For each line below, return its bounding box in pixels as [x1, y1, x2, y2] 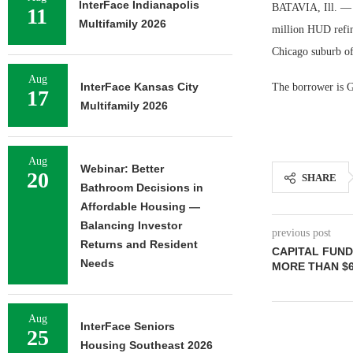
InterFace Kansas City [80, 80, 199, 93]
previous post [271, 227, 331, 239]
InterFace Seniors [80, 320, 175, 333]
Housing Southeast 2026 [80, 339, 213, 351]
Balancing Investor [80, 219, 182, 232]
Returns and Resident [80, 238, 198, 251]
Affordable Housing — [80, 200, 200, 213]
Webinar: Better [80, 162, 164, 175]
